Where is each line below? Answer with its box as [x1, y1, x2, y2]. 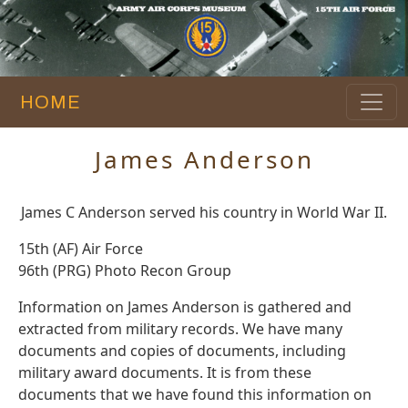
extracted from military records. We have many [18, 319, 342, 340]
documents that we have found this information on [18, 384, 372, 405]
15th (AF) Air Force [18, 239, 143, 260]
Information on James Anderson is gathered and [18, 297, 352, 318]
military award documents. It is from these [18, 362, 311, 383]
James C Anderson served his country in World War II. [21, 202, 387, 223]
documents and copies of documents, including [18, 341, 346, 362]
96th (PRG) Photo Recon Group [18, 260, 231, 281]
